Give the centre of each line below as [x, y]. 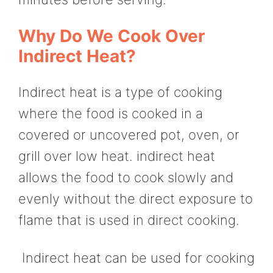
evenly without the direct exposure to [136, 199]
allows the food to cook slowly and [126, 178]
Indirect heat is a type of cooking [120, 92]
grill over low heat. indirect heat [117, 156]
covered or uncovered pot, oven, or [129, 135]
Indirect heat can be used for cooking [136, 257]
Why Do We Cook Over [112, 36]
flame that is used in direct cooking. [129, 220]
